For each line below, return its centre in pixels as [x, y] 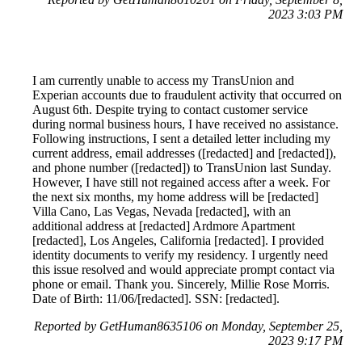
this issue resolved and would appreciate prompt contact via [183, 269]
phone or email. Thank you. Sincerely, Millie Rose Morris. [181, 284]
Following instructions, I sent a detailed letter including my [181, 138]
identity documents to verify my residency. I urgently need [180, 255]
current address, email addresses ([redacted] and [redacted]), [184, 153]
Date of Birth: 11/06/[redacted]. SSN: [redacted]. [156, 298]
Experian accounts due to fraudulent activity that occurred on [187, 95]
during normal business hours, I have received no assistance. [185, 124]
